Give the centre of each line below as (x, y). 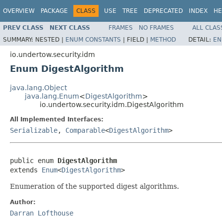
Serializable (34, 130)
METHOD (163, 39)
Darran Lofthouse (42, 213)
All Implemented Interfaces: (57, 119)
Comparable (85, 130)
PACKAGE (54, 11)
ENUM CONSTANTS (93, 39)
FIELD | (139, 39)
